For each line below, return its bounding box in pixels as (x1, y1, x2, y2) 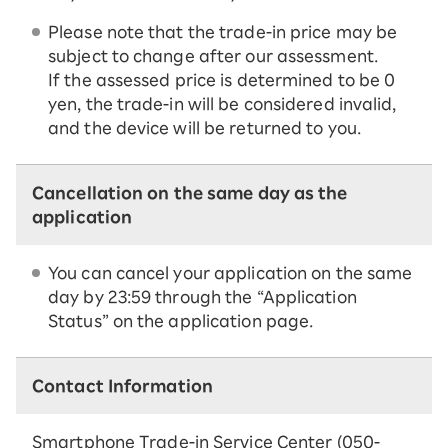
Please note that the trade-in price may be (48, 24, 398, 41)
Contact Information (32, 378, 213, 395)
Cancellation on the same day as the (32, 185, 348, 202)
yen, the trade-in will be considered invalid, (48, 96, 397, 113)
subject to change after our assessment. (48, 48, 378, 65)
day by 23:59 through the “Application (48, 289, 357, 306)
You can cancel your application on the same (48, 265, 413, 282)
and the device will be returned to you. (48, 120, 361, 137)
